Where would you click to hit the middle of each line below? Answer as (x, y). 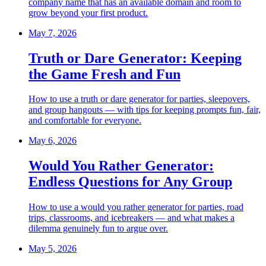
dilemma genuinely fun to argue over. (98, 229)
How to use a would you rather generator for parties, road (136, 207)
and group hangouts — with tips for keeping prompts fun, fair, (145, 110)
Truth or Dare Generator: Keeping (135, 58)
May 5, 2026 (53, 249)
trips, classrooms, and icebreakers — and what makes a (132, 218)
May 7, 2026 (53, 33)
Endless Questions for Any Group (130, 182)
